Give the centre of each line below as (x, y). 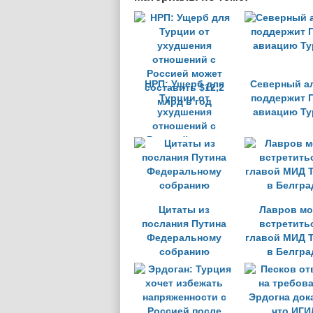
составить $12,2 (184, 154)
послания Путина (184, 224)
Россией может (184, 140)
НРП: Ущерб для (184, 84)
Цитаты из (184, 210)
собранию (184, 252)
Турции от (184, 98)
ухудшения (184, 112)
